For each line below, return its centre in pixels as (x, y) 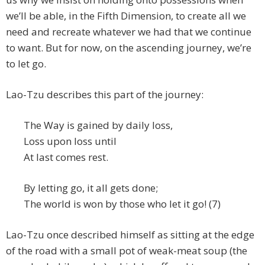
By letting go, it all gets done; (91, 188)
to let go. (26, 64)
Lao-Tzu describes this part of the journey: (105, 95)
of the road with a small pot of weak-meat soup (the (127, 251)
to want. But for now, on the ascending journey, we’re (129, 48)
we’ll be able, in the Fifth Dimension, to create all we (126, 16)
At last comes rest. (66, 157)
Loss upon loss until (70, 141)
